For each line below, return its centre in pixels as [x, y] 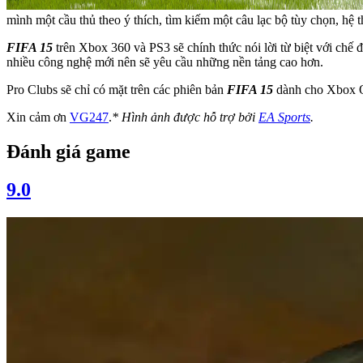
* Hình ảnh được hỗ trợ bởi [185, 117]
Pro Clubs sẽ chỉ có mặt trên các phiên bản [117, 89]
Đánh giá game [68, 151]
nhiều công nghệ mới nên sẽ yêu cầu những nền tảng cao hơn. [165, 62]
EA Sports [284, 117]
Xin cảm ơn [38, 117]
